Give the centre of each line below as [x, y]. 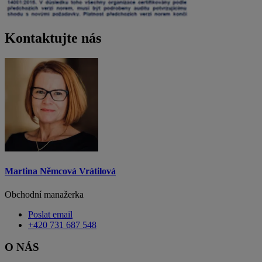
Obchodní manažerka [44, 194]
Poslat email [50, 214]
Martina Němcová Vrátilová [60, 171]
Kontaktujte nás [53, 38]
